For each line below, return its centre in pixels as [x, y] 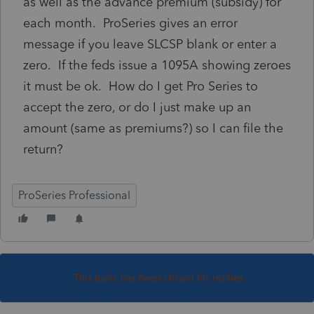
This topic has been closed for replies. [160, 278]
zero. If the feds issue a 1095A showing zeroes [157, 65]
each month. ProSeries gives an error [130, 23]
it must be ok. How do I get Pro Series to [141, 86]
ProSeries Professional [74, 195]
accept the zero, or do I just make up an [137, 107]
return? [43, 149]
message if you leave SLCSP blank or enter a [150, 44]
